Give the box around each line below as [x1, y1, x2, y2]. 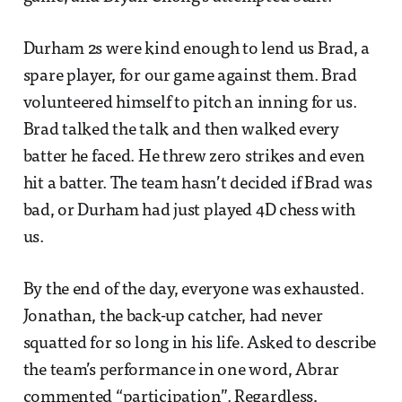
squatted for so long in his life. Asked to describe [22, 335, 377, 353]
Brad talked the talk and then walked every [22, 121, 339, 139]
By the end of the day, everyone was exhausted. [22, 281, 364, 299]
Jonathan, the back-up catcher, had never [22, 308, 323, 326]
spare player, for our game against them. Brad [22, 67, 357, 85]
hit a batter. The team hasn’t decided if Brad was [22, 175, 372, 193]
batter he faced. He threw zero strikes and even [22, 148, 365, 166]
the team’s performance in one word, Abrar [22, 362, 340, 380]
